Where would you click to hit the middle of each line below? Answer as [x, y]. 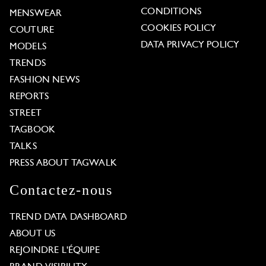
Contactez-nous [61, 190]
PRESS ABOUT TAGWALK [63, 164]
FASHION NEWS [45, 80]
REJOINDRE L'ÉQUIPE [55, 251]
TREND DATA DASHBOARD [68, 218]
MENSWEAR [36, 14]
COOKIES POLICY [179, 29]
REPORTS [29, 97]
